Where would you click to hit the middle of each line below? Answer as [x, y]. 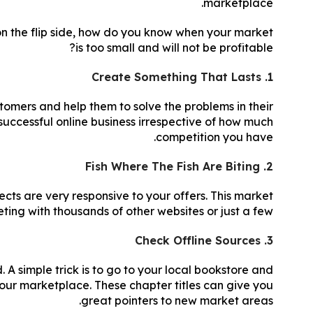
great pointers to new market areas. [177, 300]
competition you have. [215, 137]
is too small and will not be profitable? [175, 47]
